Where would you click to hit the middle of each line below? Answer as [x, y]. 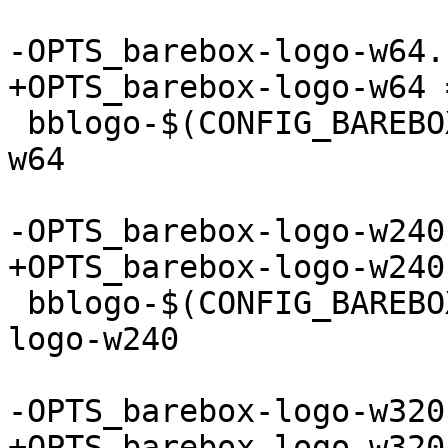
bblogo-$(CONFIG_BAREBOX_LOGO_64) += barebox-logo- [17, 123]
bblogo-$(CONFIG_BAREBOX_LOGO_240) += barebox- [17, 303]
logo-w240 [93, 339]
